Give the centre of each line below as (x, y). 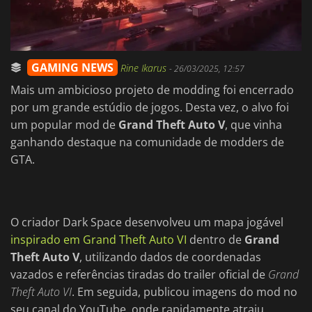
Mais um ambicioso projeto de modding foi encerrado (152, 90)
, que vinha (253, 125)
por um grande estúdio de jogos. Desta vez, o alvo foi (150, 108)
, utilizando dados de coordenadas (170, 257)
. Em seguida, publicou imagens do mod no (185, 292)
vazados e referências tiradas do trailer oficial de (139, 275)
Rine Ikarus (145, 68)
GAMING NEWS (72, 68)
